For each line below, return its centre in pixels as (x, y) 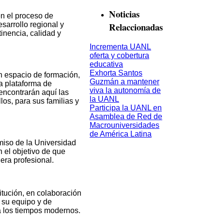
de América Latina (121, 134)
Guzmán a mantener (124, 81)
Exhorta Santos (116, 73)
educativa (106, 64)
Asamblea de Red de (126, 116)
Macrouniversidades (124, 125)
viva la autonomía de (125, 90)
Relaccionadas (136, 27)
